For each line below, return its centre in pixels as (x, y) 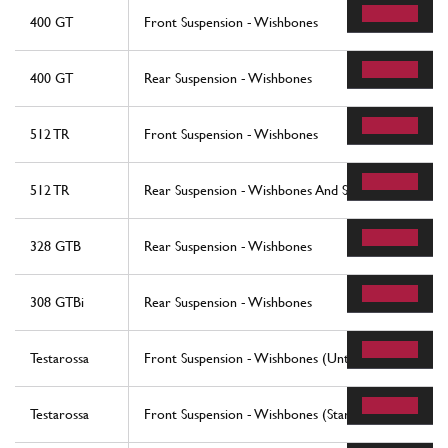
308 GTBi (57, 301)
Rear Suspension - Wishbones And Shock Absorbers (291, 189)
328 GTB (55, 245)
